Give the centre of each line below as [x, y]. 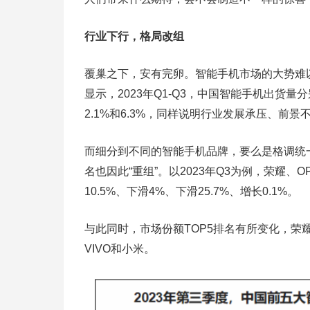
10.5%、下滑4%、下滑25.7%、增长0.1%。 [191, 191]
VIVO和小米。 [120, 249]
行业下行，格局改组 [134, 36]
